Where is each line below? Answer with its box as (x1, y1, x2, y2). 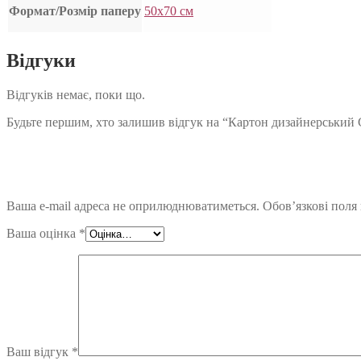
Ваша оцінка (6, 226, 79, 241)
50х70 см (144, 4, 193, 19)
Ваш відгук (6, 345, 72, 359)
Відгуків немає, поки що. (6, 88, 145, 102)
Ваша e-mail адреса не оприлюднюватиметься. (6, 199, 259, 214)
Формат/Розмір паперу (9, 4, 141, 19)
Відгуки (6, 50, 76, 72)
